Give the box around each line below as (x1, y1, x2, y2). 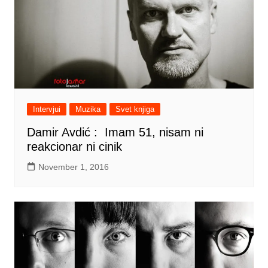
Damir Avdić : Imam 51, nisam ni (26, 125, 203, 139)
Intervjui (32, 104, 60, 114)
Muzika (75, 104, 100, 114)
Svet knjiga (115, 104, 154, 114)
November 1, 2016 (38, 162, 109, 172)
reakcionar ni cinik (26, 139, 122, 153)
